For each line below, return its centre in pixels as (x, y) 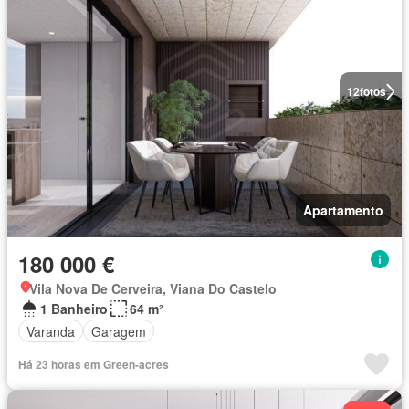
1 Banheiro (74, 309)
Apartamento (343, 210)
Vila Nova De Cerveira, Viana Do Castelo (153, 289)
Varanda (51, 331)
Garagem (119, 331)
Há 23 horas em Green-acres (94, 365)
